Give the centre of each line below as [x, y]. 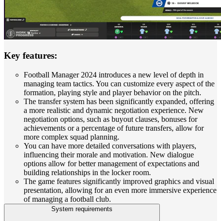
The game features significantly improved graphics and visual [119, 182]
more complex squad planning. [72, 137]
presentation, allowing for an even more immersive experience [120, 190]
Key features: [31, 56]
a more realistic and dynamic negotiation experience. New [114, 110]
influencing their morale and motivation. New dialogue [109, 155]
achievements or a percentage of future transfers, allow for [114, 128]
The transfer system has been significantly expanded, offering [119, 102]
